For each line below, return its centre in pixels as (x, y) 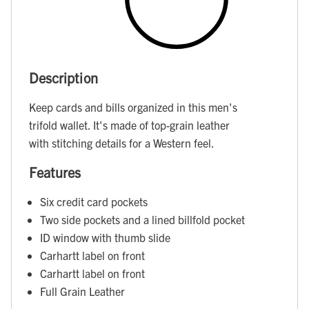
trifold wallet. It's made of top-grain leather (129, 125)
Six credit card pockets (94, 202)
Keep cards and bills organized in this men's (133, 107)
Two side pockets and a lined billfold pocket (142, 220)
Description (63, 77)
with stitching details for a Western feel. (122, 143)
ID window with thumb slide (105, 238)
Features (55, 172)
